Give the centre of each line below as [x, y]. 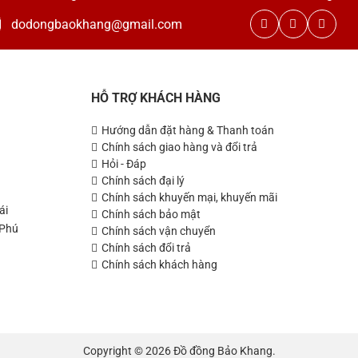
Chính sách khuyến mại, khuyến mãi [189, 197]
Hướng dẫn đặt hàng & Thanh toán [187, 130]
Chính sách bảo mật [151, 214]
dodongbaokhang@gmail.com [97, 24]
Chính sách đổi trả [146, 247]
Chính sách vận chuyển [158, 231]
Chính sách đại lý [143, 180]
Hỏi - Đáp [123, 163]
